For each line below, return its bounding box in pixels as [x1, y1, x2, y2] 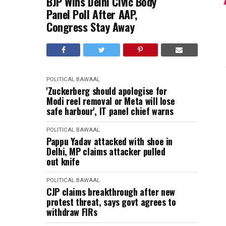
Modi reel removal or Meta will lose [46, 94, 175, 107]
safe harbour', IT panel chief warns [46, 104, 174, 118]
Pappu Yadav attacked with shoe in [46, 135, 173, 148]
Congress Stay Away [46, 19, 135, 35]
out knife [46, 155, 80, 168]
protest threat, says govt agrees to [46, 195, 176, 208]
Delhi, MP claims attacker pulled [46, 145, 165, 158]
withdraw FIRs [46, 205, 97, 218]
